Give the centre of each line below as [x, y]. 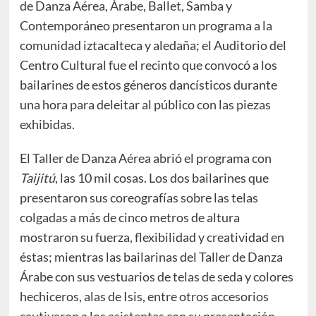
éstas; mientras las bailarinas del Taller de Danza [151, 257]
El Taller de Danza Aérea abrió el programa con [145, 158]
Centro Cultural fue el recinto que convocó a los [148, 65]
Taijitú [37, 178]
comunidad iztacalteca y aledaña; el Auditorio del [153, 45]
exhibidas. [47, 124]
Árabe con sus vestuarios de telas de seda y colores [156, 277]
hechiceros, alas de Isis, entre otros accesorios [144, 297]
